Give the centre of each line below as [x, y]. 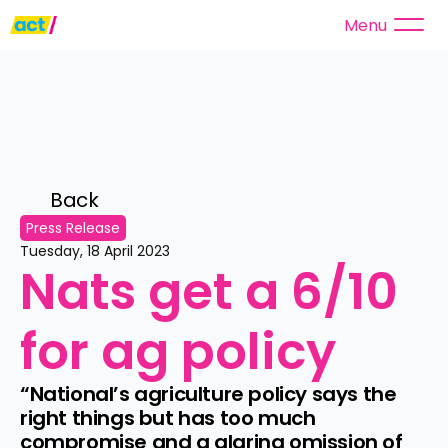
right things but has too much [168, 418]
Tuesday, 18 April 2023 [95, 251]
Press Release [73, 228]
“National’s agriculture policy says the [208, 394]
